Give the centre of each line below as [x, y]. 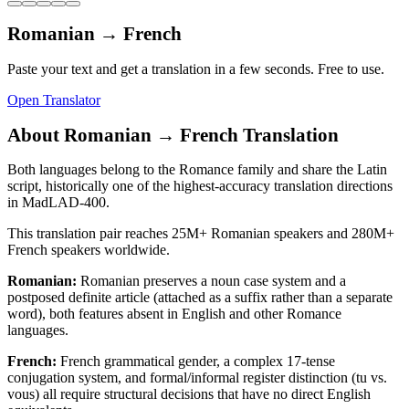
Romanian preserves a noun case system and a [213, 281]
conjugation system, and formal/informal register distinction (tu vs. [197, 378]
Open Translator [54, 100]
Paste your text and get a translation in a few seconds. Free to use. [196, 68]
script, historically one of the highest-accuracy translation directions [200, 186]
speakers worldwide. [109, 250]
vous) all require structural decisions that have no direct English [189, 394]
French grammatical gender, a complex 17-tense [198, 362]
